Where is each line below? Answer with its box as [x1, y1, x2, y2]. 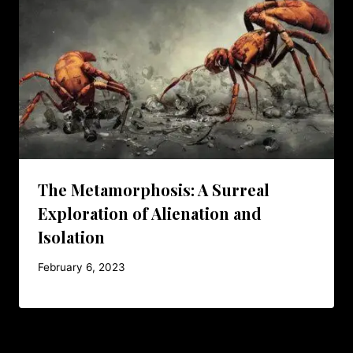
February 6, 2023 [38, 261, 125, 274]
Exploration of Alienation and [38, 202, 262, 224]
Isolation [38, 225, 105, 247]
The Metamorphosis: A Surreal [38, 178, 269, 200]
